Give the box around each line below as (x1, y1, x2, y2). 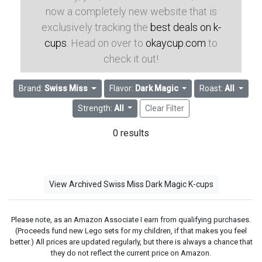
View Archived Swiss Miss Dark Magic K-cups (49, 179, 213, 189)
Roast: (199, 84, 225, 94)
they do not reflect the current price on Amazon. (51, 248, 211, 257)
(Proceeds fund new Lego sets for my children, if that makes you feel (15, 226, 247, 235)
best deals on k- (150, 21, 221, 33)
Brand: (18, 84, 44, 94)
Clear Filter (145, 103, 185, 113)
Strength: (77, 103, 114, 113)
